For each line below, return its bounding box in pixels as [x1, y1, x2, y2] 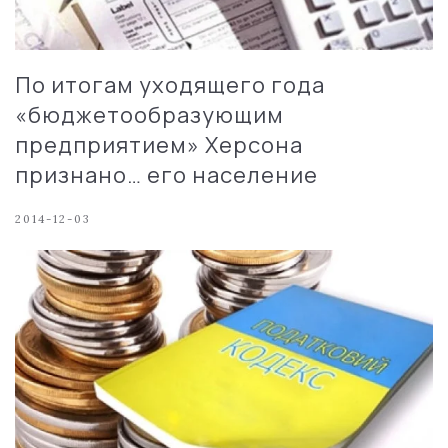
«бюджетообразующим [15, 99, 284, 130]
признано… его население [15, 159, 318, 190]
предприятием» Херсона [15, 129, 303, 160]
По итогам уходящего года [15, 69, 325, 100]
